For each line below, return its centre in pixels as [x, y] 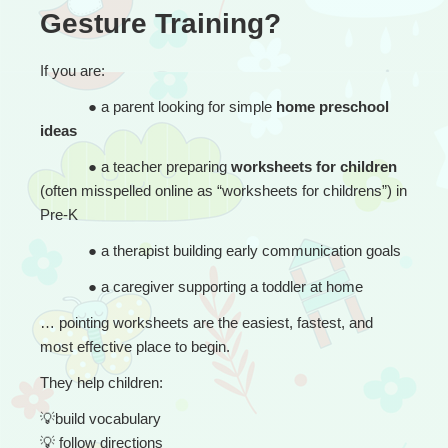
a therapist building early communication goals [251, 250]
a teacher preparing [166, 166]
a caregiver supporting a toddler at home [232, 286]
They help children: [101, 382]
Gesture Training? [160, 23]
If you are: [72, 70]
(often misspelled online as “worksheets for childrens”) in [223, 190]
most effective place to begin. [135, 346]
